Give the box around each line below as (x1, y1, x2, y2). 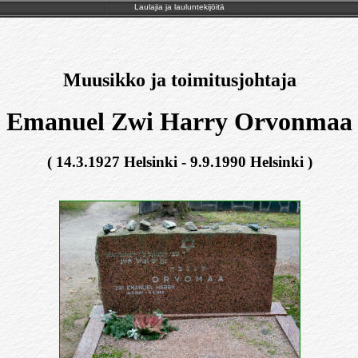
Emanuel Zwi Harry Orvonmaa (6, 107, 352, 136)
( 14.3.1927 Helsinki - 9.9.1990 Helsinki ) (46, 153, 312, 171)
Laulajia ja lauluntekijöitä (133, 2, 225, 11)
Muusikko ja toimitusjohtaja (62, 69, 296, 90)
